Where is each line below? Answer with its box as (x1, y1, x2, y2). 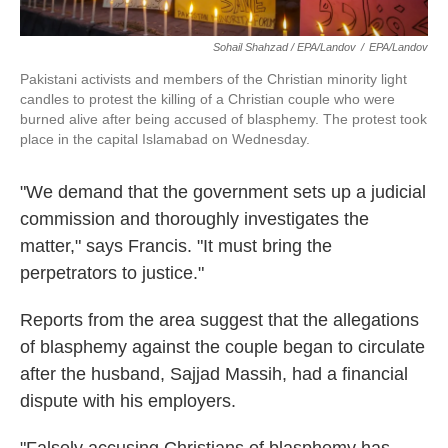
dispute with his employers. (20, 390, 236, 411)
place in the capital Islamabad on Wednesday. (20, 130, 310, 147)
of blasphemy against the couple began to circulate (20, 336, 425, 357)
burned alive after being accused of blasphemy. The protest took (20, 110, 427, 127)
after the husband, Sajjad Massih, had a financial (20, 363, 408, 384)
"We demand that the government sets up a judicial (20, 181, 426, 202)
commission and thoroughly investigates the (20, 208, 369, 229)
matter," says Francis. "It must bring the (20, 235, 332, 256)
